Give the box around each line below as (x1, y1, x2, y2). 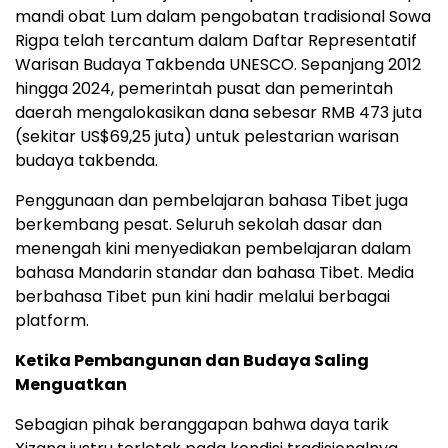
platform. (15, 308, 89, 332)
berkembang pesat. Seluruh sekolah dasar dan (15, 212, 382, 236)
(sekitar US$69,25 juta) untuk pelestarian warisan (15, 124, 399, 148)
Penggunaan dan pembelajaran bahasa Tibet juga (15, 188, 408, 212)
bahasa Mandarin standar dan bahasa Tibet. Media (15, 260, 414, 284)
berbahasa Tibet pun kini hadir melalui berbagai (15, 284, 390, 308)
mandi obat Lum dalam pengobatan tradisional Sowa (15, 4, 431, 28)
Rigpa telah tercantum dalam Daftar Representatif (15, 28, 417, 52)
